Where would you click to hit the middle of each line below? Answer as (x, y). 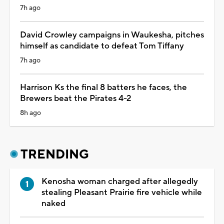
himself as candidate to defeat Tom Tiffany (102, 46)
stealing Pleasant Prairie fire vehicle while (122, 192)
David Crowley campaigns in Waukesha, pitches (112, 35)
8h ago (30, 113)
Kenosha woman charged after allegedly (120, 181)
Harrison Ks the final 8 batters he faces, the (103, 87)
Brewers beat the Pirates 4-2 (76, 98)
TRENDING (55, 154)
